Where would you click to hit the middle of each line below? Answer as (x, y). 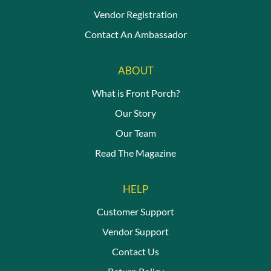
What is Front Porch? (135, 93)
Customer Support (135, 211)
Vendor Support (135, 232)
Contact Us (135, 252)
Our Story (135, 113)
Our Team (135, 132)
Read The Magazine (135, 153)
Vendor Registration (135, 14)
